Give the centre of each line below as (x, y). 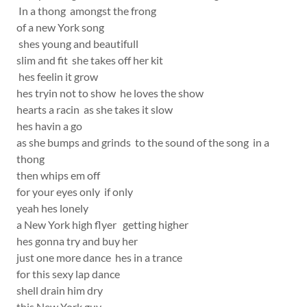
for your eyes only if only (78, 192)
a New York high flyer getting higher (106, 224)
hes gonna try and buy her (80, 241)
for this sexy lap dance (70, 274)
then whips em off (61, 175)
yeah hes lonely (56, 208)
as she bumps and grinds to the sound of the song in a (143, 142)
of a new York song (61, 27)
